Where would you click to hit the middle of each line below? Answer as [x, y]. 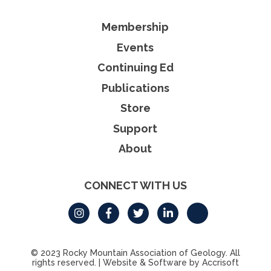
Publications [135, 88]
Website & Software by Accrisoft [171, 263]
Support [135, 128]
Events [135, 47]
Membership [135, 27]
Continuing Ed [135, 68]
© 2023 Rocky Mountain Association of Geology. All [135, 253]
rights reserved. [64, 263]
